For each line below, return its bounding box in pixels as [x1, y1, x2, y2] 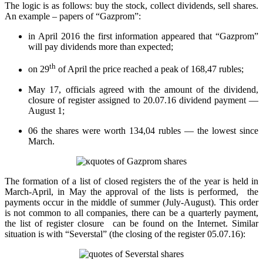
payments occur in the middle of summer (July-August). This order [5, 197, 258, 207]
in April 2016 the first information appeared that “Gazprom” [28, 31, 258, 42]
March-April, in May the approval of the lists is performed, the [5, 186, 258, 197]
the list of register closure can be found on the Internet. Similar [5, 218, 258, 228]
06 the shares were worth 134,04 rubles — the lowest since [28, 125, 258, 136]
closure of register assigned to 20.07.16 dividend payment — [28, 95, 258, 105]
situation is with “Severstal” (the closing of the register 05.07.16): [5, 228, 245, 239]
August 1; [28, 105, 65, 116]
